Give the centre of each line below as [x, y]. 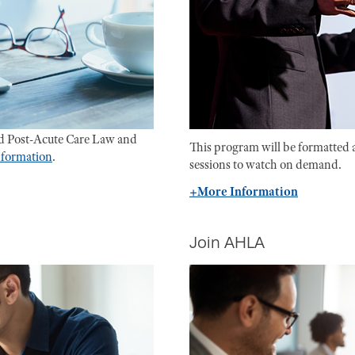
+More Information [244, 192]
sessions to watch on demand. [265, 165]
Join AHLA [227, 242]
